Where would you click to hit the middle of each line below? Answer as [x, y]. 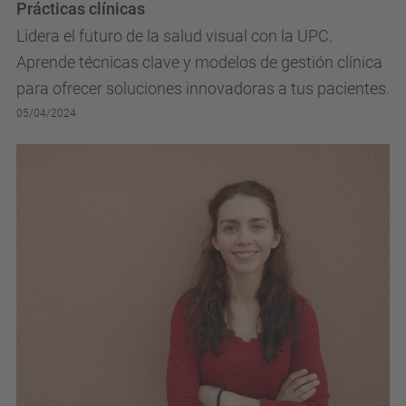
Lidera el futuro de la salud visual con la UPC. [174, 36]
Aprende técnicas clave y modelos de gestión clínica [199, 63]
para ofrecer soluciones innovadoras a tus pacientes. [203, 89]
